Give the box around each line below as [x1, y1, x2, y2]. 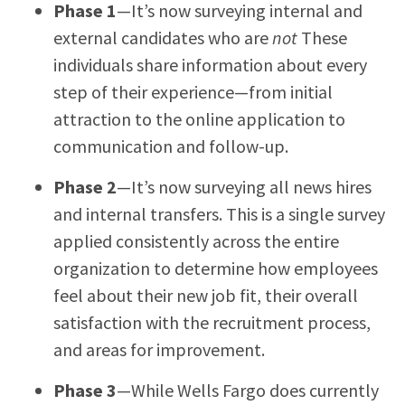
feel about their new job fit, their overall [52, 283, 358, 306]
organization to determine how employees [52, 256, 378, 279]
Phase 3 [52, 378, 117, 401]
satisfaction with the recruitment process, [52, 310, 371, 334]
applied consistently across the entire [52, 229, 339, 252]
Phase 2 [52, 174, 117, 198]
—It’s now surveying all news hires [116, 174, 372, 198]
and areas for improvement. [52, 337, 265, 361]
